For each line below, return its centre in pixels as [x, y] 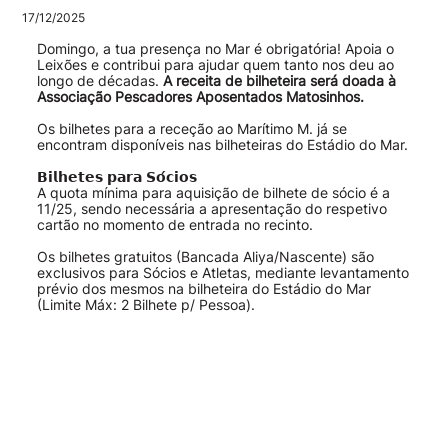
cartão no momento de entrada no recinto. [174, 224]
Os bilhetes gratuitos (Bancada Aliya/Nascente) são [205, 256]
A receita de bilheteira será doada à [279, 80]
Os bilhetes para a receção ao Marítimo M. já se [191, 128]
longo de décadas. [99, 80]
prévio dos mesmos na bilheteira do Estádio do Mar [203, 288]
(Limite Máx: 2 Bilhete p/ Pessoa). [145, 304]
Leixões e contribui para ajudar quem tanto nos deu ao [215, 64]
